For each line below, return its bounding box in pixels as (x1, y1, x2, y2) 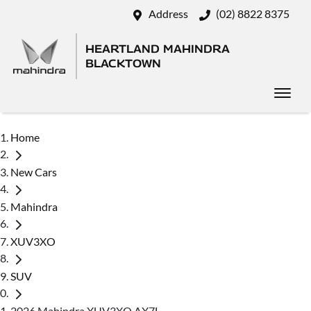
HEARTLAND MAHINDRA (85, 42, 230, 56)
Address (149, 7, 188, 20)
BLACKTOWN (85, 57, 161, 70)
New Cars (10, 165, 57, 178)
